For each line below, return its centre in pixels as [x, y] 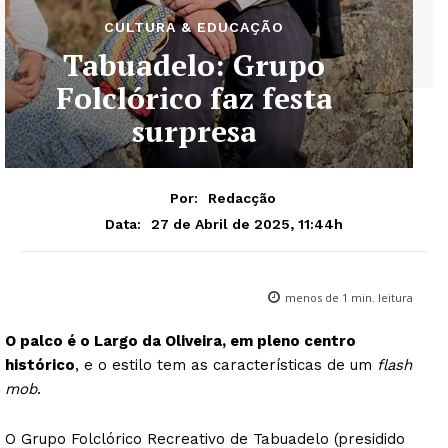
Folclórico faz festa [194, 98]
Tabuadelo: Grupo [194, 65]
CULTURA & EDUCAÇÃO [194, 27]
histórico [40, 364]
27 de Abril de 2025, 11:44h [247, 223]
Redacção [241, 197]
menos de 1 [316, 297]
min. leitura [380, 297]
